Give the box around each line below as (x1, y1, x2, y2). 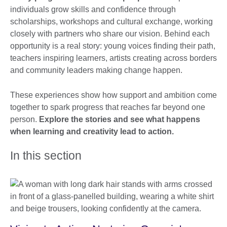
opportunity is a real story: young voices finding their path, (10, 41, 215, 50)
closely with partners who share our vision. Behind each (10, 29, 210, 38)
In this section (10, 148, 82, 162)
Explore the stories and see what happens (39, 115, 200, 124)
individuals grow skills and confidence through (10, 5, 176, 14)
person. (10, 115, 39, 124)
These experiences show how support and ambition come (10, 90, 217, 99)
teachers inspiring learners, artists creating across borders (10, 53, 217, 62)
